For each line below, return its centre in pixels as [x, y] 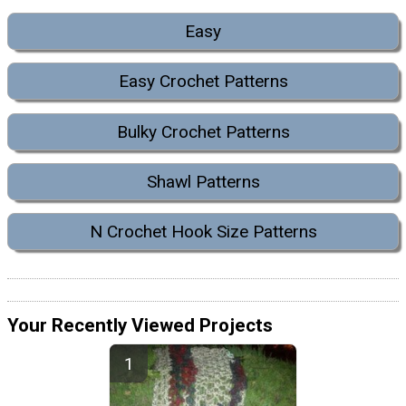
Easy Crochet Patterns [203, 82]
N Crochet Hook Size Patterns [203, 232]
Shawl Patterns [203, 182]
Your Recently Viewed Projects [140, 325]
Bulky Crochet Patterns [203, 131]
